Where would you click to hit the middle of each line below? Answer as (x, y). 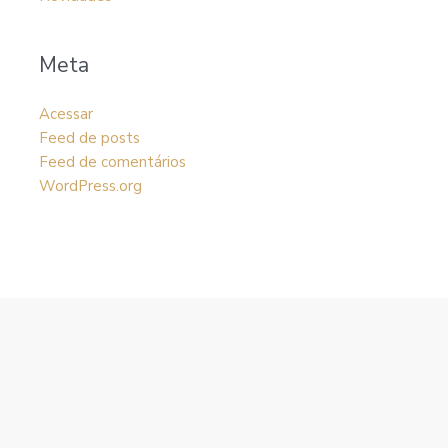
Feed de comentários (112, 162)
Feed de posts (89, 138)
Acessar (65, 114)
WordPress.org (90, 186)
